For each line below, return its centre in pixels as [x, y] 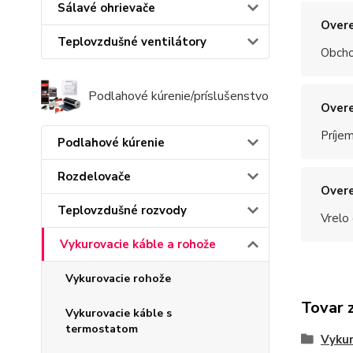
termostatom [102, 329]
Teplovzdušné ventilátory [132, 41]
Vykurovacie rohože [118, 279]
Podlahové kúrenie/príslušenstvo [178, 97]
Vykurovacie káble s [119, 314]
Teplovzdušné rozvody [122, 211]
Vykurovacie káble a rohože [138, 245]
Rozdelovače [94, 177]
